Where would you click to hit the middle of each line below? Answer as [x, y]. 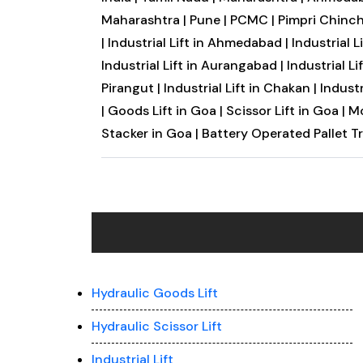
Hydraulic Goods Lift [155, 293]
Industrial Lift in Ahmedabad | [199, 43]
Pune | [209, 20]
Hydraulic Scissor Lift [157, 326]
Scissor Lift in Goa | [285, 111]
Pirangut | [132, 88]
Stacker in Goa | [149, 133]
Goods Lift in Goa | [165, 111]
